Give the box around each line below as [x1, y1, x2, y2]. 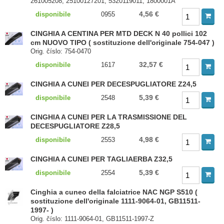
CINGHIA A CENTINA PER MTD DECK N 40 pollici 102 [30, 29, 207, 37]
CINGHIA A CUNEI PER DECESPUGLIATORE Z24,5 [30, 80, 197, 88]
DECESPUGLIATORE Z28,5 [30, 122, 120, 130]
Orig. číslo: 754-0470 [30, 47, 91, 55]
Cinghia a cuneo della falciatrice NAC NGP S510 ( [30, 188, 198, 196]
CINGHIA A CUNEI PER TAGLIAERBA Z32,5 [30, 155, 173, 163]
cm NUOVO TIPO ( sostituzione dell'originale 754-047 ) [30, 38, 215, 46]
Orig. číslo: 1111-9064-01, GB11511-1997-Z [30, 215, 154, 222]
